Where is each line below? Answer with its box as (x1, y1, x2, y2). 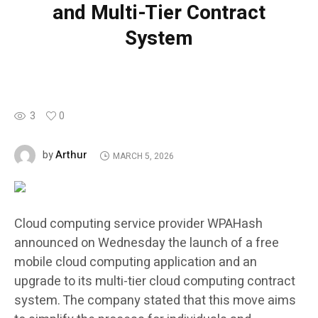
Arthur (55, 147, 87, 163)
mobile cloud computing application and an (14, 253, 257, 273)
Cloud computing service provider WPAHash (14, 214, 263, 234)
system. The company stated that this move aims (14, 291, 296, 311)
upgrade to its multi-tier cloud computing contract (14, 272, 295, 292)
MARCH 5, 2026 (112, 149, 174, 163)
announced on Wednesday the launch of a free (14, 234, 279, 253)
